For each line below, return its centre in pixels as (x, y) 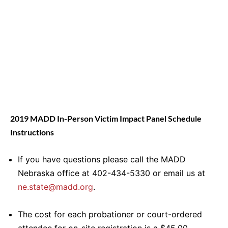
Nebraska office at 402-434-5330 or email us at (111, 173)
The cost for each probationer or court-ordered (110, 215)
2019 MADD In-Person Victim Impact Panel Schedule (106, 119)
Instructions (32, 132)
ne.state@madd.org (55, 187)
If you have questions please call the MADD (102, 160)
